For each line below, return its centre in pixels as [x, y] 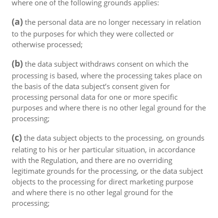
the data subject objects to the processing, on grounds [113, 138]
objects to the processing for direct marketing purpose [102, 182]
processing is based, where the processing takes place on [107, 75]
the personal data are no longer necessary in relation [112, 22]
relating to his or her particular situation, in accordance [103, 149]
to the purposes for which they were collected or [93, 34]
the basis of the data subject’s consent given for [91, 86]
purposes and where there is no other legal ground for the [109, 108]
